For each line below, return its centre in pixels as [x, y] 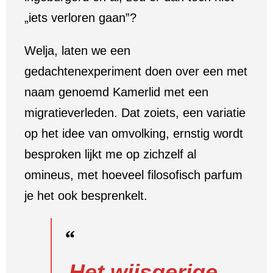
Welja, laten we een [77, 51]
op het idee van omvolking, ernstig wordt [134, 133]
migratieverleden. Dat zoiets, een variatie [135, 113]
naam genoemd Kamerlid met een [116, 92]
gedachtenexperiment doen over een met [136, 71]
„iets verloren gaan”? [80, 18]
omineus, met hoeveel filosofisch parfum [133, 175]
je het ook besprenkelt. [86, 196]
